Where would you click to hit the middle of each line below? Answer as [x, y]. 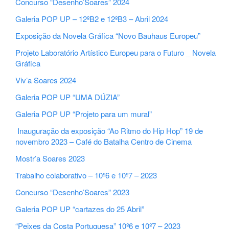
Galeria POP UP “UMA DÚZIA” [68, 97]
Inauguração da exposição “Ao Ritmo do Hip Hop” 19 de [109, 131]
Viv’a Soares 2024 [46, 80]
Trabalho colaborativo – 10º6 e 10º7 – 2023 [86, 175]
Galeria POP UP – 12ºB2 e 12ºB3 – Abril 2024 [92, 19]
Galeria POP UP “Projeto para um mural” [84, 114]
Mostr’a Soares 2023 [50, 158]
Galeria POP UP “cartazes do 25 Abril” [80, 209]
